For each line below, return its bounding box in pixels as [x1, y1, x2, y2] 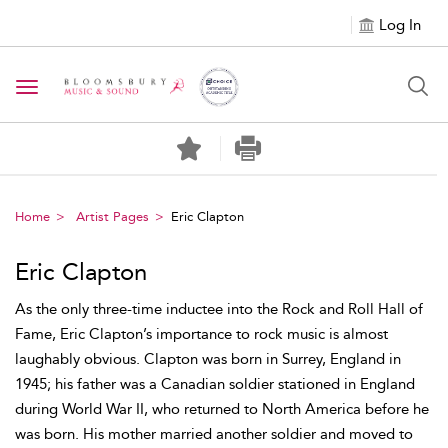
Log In [379, 16, 421, 34]
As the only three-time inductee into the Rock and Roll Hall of [15, 300, 423, 318]
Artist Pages [76, 209, 149, 224]
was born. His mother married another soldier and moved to [15, 425, 413, 443]
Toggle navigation [26, 79, 156, 98]
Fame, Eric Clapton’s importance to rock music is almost [15, 325, 388, 343]
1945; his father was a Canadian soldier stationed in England [15, 375, 415, 393]
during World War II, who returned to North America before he [15, 400, 429, 418]
